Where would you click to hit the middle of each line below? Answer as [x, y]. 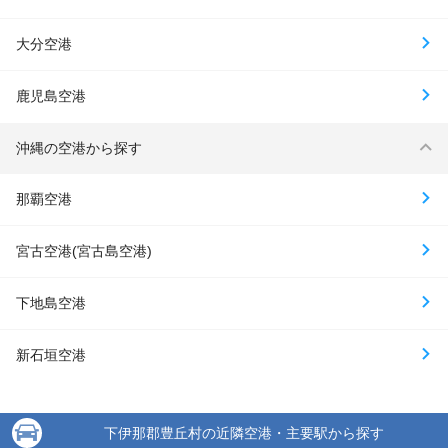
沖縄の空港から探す [79, 147]
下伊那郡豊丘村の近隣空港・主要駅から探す [244, 432]
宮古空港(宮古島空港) [84, 250]
